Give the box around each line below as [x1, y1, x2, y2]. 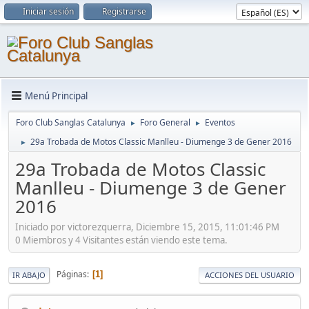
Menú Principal [25, 89, 88, 102]
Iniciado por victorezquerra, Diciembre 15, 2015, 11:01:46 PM [15, 220, 279, 233]
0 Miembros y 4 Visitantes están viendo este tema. [15, 233, 228, 246]
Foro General [140, 117, 190, 128]
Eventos [205, 117, 235, 128]
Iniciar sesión [23, 6, 74, 17]
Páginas [57, 268, 87, 281]
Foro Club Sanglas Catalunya [16, 117, 126, 128]
